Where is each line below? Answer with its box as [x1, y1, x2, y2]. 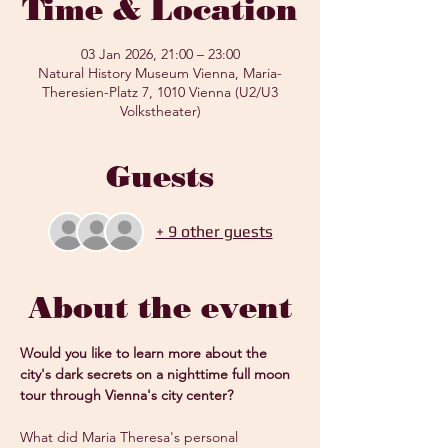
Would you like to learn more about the [20, 344, 271, 362]
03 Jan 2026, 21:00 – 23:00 [80, 45, 240, 63]
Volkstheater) [119, 102, 201, 120]
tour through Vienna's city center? [20, 386, 233, 404]
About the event [28, 289, 292, 326]
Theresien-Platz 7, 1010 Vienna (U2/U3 [42, 83, 278, 101]
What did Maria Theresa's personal [20, 428, 242, 446]
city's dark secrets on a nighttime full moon [20, 365, 294, 383]
